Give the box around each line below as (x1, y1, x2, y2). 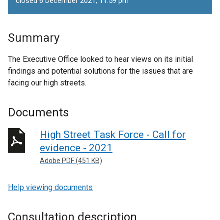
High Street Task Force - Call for (40, 129, 186, 140)
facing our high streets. (8, 78, 86, 87)
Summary (8, 31, 59, 45)
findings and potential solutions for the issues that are (8, 66, 193, 76)
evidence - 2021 (40, 142, 112, 154)
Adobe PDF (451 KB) (40, 157, 102, 165)
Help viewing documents (8, 182, 93, 192)
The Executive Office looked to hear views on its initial (8, 55, 193, 64)
